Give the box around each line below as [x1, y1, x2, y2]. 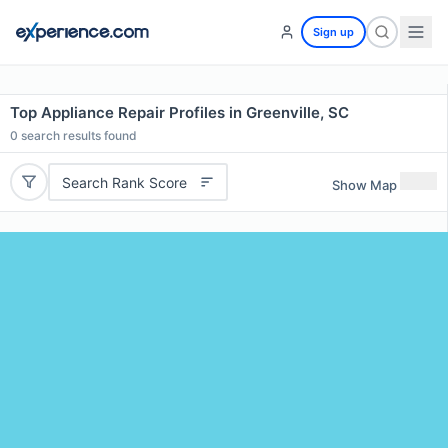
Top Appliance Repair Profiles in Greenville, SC [10, 103, 349, 122]
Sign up [313, 25, 354, 39]
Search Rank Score [61, 173, 187, 191]
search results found [18, 128, 137, 143]
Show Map [332, 176, 397, 193]
